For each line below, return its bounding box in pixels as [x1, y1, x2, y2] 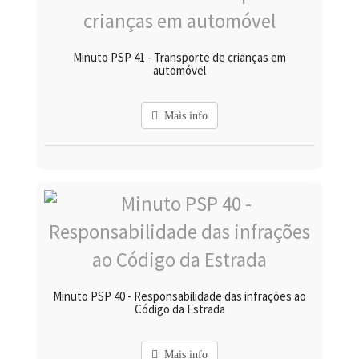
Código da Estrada [134, 301, 225, 317]
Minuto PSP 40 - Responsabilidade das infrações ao [53, 288, 306, 305]
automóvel [153, 63, 206, 79]
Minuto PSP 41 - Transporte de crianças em [73, 50, 286, 66]
